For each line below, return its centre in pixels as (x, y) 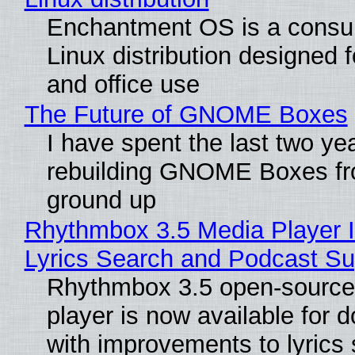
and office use (123, 84)
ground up (101, 200)
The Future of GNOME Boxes (186, 114)
